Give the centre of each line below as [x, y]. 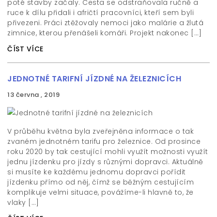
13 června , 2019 [33, 95]
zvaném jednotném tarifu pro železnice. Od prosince [104, 141]
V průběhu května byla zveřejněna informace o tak [101, 131]
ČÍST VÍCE [25, 49]
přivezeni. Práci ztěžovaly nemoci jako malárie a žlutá [105, 23]
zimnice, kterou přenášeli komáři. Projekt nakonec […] [105, 33]
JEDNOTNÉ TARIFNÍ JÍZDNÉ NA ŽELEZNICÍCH [94, 79]
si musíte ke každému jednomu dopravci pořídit [97, 172]
